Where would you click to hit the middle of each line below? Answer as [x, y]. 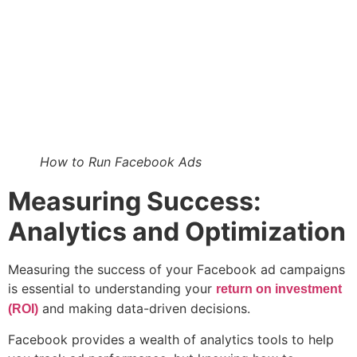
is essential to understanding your [112, 288]
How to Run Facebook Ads [121, 161]
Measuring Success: [135, 201]
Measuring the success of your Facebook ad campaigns [177, 269]
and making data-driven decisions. [144, 308]
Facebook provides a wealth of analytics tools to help [171, 339]
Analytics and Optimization [177, 231]
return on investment [279, 288]
